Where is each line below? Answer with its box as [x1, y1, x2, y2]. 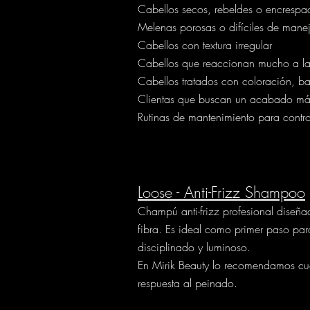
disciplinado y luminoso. [138, 239, 250, 255]
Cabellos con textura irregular [138, 37, 272, 53]
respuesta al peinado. [138, 275, 237, 291]
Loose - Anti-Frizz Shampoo [138, 181, 305, 203]
